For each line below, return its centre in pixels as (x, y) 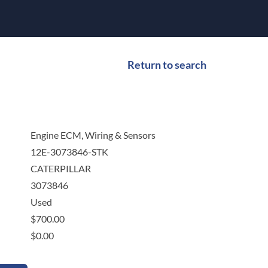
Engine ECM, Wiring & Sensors (93, 135)
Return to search (167, 65)
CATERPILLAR (60, 169)
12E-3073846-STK (69, 152)
